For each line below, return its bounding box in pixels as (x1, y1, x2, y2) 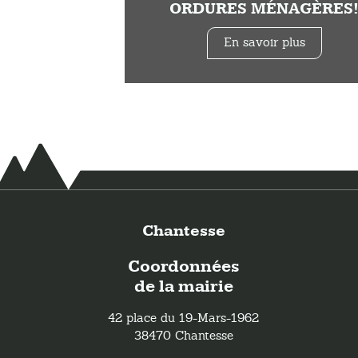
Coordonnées (127, 256, 240, 277)
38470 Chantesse (133, 327, 233, 342)
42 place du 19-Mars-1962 (108, 309, 259, 324)
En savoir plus (223, 34, 305, 50)
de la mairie (133, 276, 233, 297)
